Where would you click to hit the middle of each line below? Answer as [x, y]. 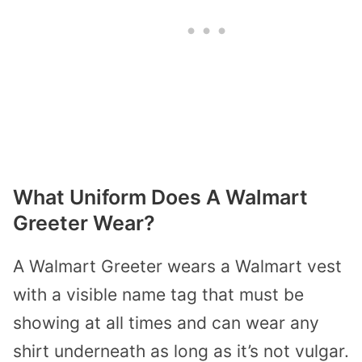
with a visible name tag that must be [158, 295]
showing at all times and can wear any [166, 323]
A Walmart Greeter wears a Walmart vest [177, 267]
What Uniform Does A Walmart [160, 198]
